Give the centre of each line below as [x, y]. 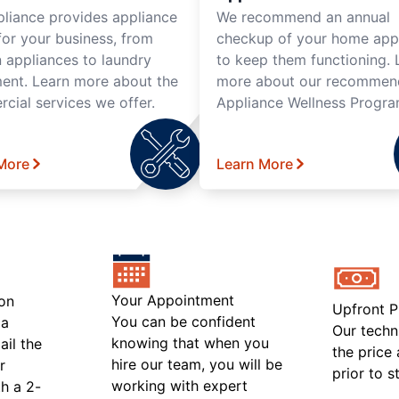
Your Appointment [173, 300]
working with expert [180, 385]
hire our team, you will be [197, 364]
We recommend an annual [303, 16]
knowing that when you [191, 342]
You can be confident [184, 321]
